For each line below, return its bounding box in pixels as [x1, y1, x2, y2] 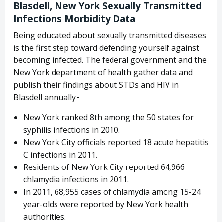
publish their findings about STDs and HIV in [13, 79, 179, 91]
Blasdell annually [13, 92, 84, 103]
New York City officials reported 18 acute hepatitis [23, 137, 209, 148]
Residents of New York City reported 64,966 [23, 162, 185, 173]
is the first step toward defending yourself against [13, 42, 199, 54]
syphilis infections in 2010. [23, 124, 120, 136]
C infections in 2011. [23, 149, 97, 161]
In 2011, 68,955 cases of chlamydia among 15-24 [23, 186, 201, 198]
